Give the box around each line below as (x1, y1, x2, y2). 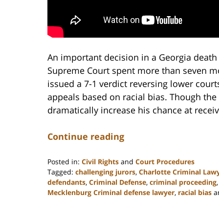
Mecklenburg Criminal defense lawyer (47, 188, 175, 197)
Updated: (47, 197, 77, 207)
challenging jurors (75, 167, 135, 177)
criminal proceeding (150, 177, 217, 187)
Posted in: (47, 157, 80, 167)
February (47, 208, 76, 218)
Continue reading (47, 131, 124, 143)
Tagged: (47, 167, 73, 177)
